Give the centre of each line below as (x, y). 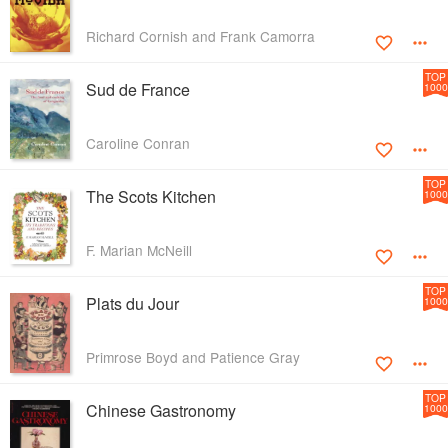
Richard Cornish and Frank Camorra (200, 36)
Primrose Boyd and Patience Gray (193, 357)
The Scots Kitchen (151, 197)
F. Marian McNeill (139, 250)
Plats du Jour (132, 304)
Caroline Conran (138, 143)
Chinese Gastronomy (161, 411)
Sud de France (138, 90)
